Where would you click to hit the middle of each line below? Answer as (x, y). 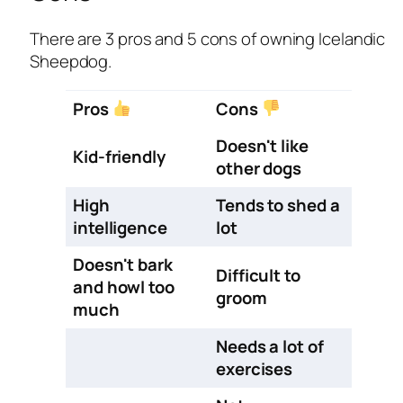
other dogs (259, 168)
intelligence (120, 227)
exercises (255, 368)
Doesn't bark (123, 264)
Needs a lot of (270, 346)
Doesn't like (262, 145)
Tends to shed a (278, 205)
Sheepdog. (71, 62)
